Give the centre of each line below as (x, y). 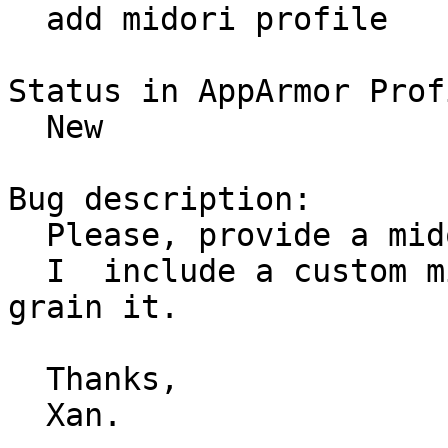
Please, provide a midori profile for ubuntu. (27, 235)
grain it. (93, 307)
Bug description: (160, 199)
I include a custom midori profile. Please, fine (27, 271)
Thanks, (27, 379)
